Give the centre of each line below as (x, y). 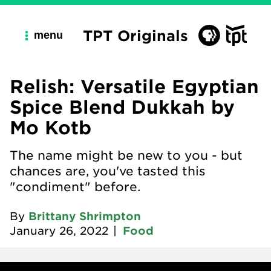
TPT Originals (135, 35)
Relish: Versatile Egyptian (134, 86)
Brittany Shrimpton (85, 216)
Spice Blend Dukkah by (122, 106)
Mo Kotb (51, 127)
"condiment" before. (75, 186)
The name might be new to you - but (126, 155)
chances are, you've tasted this (108, 171)
